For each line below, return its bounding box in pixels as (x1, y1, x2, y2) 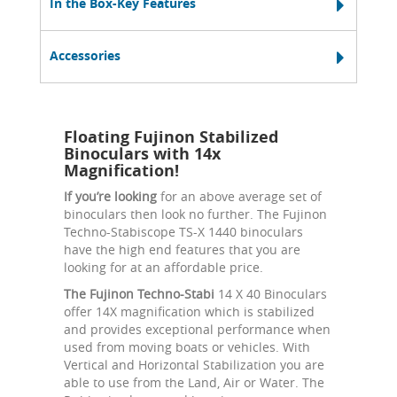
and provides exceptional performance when (64, 320, 331, 338)
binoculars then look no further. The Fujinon (64, 205, 327, 222)
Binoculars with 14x (64, 142, 221, 165)
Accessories (50, 46, 121, 64)
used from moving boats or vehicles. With (64, 338, 310, 355)
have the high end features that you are (64, 240, 300, 258)
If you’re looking (64, 187, 157, 205)
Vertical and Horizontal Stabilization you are (64, 355, 324, 373)
